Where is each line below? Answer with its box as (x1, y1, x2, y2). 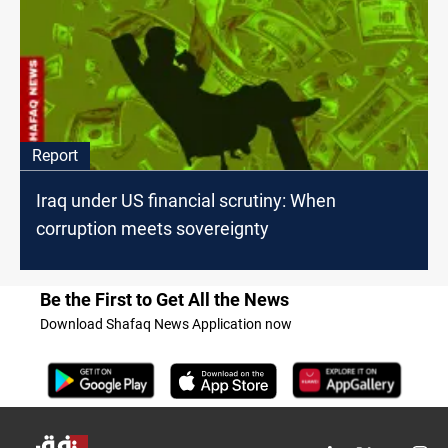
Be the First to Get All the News (40, 289, 289, 311)
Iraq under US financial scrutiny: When (36, 190, 336, 212)
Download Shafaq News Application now (40, 316, 292, 333)
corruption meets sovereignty (36, 218, 269, 240)
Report (32, 146, 78, 166)
